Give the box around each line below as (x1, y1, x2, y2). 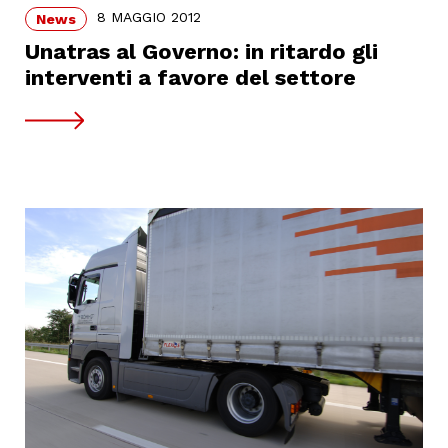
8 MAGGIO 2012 (97, 9, 201, 26)
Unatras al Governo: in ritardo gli (25, 38, 378, 64)
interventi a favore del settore (25, 64, 356, 90)
